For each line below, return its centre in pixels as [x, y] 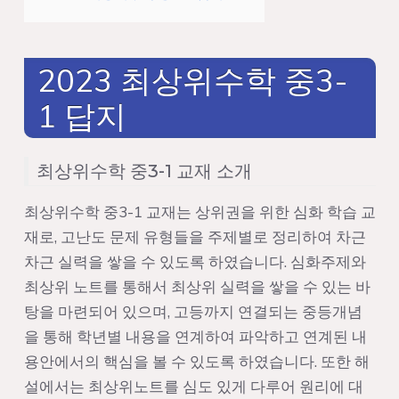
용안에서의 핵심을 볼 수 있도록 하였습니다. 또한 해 [196, 361]
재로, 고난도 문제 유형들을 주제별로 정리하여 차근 [195, 236]
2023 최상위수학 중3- [192, 80]
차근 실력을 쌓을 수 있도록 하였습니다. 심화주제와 [195, 261]
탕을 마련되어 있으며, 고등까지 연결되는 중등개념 [193, 311]
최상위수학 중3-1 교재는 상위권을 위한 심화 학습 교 [199, 211]
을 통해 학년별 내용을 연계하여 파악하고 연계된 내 [195, 336]
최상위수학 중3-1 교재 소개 [144, 171]
